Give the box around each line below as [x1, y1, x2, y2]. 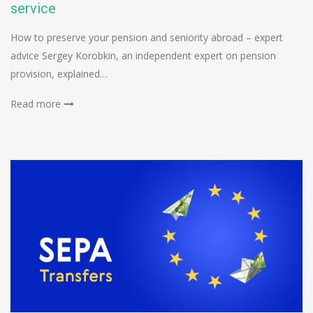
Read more [10, 96, 61, 110]
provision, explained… [10, 66, 108, 80]
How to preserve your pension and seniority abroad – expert [10, 30, 283, 44]
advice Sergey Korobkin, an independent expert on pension [10, 48, 276, 62]
